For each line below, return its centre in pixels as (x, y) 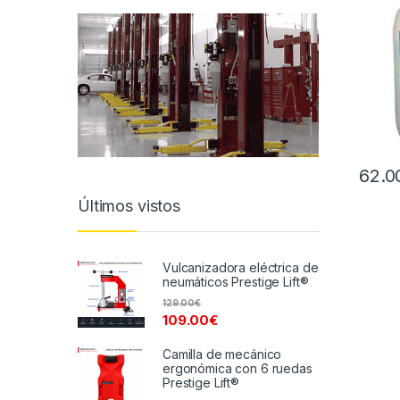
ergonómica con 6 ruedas (237, 369)
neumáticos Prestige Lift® (236, 281)
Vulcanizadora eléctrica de (241, 267)
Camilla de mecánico (222, 354)
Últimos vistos (129, 206)
